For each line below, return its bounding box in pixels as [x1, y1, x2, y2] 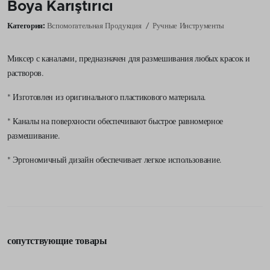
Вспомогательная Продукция [46, 22, 144, 30]
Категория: [7, 22, 45, 30]
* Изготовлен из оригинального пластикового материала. [7, 93, 207, 102]
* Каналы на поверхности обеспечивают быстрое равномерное [7, 117, 224, 126]
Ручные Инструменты [152, 22, 225, 30]
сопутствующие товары [7, 236, 107, 246]
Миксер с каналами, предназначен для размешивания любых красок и [7, 54, 250, 63]
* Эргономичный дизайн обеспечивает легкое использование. [7, 155, 222, 165]
